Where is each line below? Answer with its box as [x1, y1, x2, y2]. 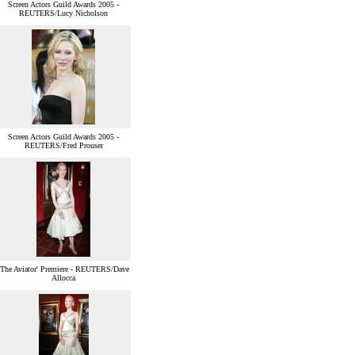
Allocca [52, 273, 75, 283]
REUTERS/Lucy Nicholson [19, 9, 108, 18]
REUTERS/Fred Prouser [24, 141, 103, 151]
